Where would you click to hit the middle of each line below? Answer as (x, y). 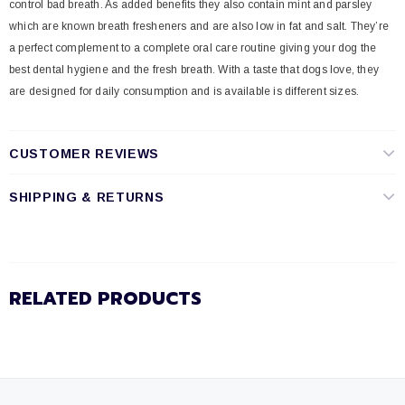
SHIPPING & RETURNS (87, 197)
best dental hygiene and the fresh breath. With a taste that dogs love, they (194, 70)
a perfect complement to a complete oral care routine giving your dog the (193, 48)
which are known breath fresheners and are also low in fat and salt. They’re (199, 26)
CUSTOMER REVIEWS (85, 154)
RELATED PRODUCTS (105, 298)
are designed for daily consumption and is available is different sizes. (186, 91)
